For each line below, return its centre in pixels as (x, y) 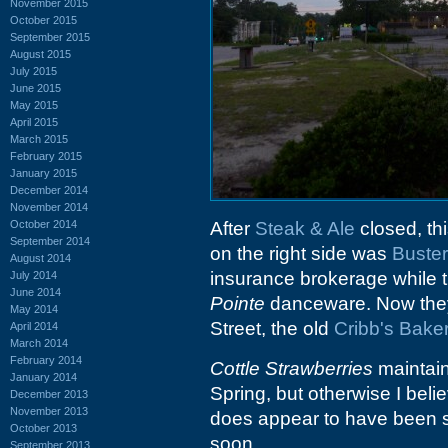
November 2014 (49, 206)
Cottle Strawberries (291, 368)
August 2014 (40, 257)
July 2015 (33, 70)
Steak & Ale (305, 228)
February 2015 (46, 155)
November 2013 (49, 410)
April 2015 (34, 121)
